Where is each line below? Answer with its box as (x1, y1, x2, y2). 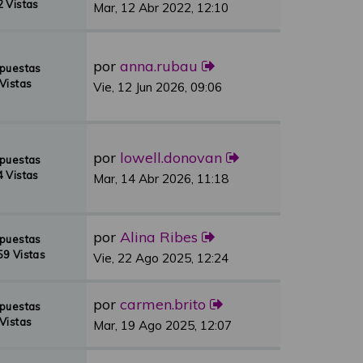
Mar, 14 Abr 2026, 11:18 (93, 171, 228, 186)
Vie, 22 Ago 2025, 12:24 (93, 250, 228, 266)
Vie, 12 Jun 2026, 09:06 (93, 79, 222, 95)
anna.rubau (120, 57, 198, 75)
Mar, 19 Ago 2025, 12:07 (93, 318, 232, 333)
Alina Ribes (120, 228, 198, 246)
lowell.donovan (120, 148, 222, 167)
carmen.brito (120, 295, 206, 314)
